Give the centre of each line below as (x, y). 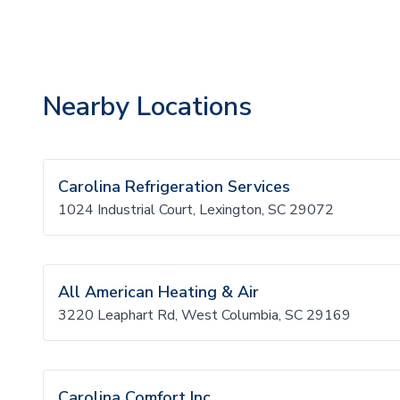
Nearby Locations (147, 107)
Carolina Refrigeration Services (174, 187)
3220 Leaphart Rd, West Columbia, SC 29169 (204, 315)
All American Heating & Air (158, 292)
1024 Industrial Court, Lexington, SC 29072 (196, 210)
